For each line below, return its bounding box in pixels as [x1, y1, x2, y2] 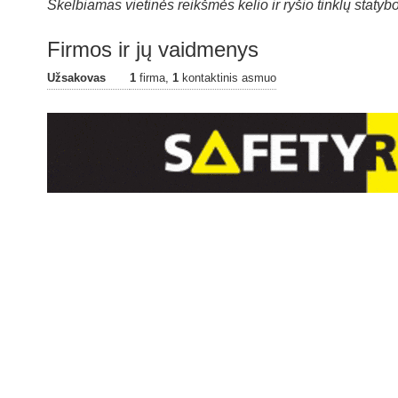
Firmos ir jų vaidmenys [47, 36, 259, 61]
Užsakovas [47, 70, 107, 84]
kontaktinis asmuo [179, 70, 277, 84]
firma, [136, 70, 173, 84]
